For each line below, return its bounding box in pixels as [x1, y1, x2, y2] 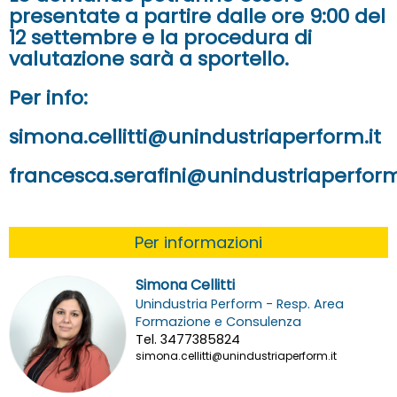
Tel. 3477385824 [135, 331, 240, 349]
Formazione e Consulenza [135, 313, 301, 331]
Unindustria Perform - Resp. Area [135, 295, 344, 314]
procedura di [183, 24, 312, 52]
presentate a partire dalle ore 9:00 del [9, 3, 385, 31]
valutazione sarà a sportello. [9, 45, 294, 74]
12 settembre [9, 24, 136, 52]
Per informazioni [135, 231, 262, 254]
